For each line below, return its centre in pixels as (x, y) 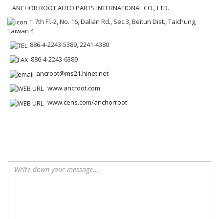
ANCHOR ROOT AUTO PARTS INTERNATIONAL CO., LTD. (91, 8)
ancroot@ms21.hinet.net (72, 74)
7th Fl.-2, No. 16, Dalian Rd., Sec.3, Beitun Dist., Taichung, (116, 21)
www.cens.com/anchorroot (87, 102)
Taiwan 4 (21, 31)
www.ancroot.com (74, 88)
